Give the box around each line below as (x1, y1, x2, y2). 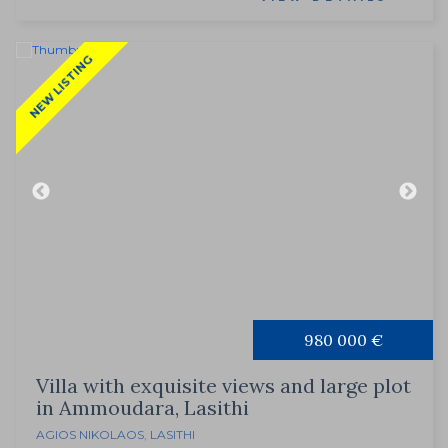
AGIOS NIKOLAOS (36, 427, 144, 443)
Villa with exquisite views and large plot (36, 373, 411, 399)
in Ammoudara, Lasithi (36, 395, 249, 421)
